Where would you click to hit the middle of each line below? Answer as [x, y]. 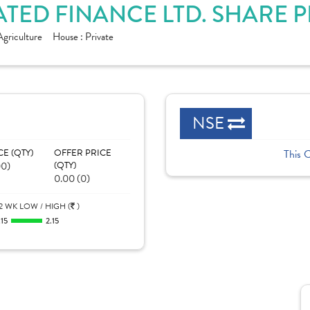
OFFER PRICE [82, 153]
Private [99, 37]
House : [69, 37]
